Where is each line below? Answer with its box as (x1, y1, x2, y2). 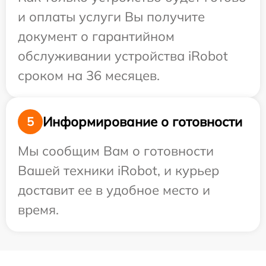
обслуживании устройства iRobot (18, 47, 228, 65)
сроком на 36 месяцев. (18, 67, 160, 84)
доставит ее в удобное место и (18, 182, 210, 199)
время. (18, 201, 59, 218)
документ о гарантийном (18, 28, 175, 45)
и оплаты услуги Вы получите (18, 8, 205, 26)
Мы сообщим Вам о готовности (18, 142, 214, 160)
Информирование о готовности (43, 113, 242, 130)
